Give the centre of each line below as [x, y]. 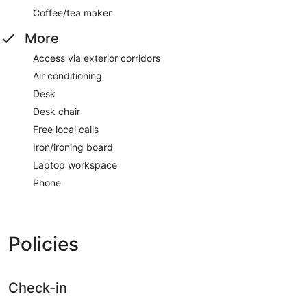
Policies [44, 244]
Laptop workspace [75, 165]
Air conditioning [67, 76]
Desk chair [57, 112]
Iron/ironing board [73, 147]
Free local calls [66, 130]
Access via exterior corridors [97, 58]
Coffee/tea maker [72, 13]
